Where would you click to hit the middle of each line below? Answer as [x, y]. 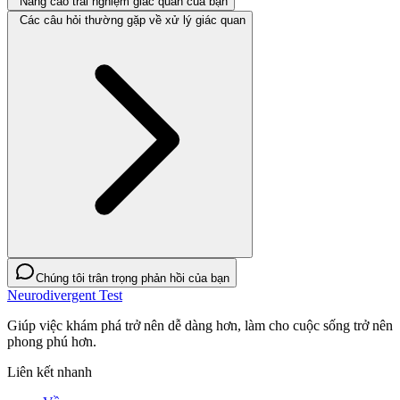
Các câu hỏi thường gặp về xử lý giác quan [133, 21]
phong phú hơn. [52, 342]
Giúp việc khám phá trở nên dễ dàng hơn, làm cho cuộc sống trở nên [200, 326]
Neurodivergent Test [65, 296]
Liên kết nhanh [50, 372]
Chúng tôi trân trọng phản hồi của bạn [133, 279]
